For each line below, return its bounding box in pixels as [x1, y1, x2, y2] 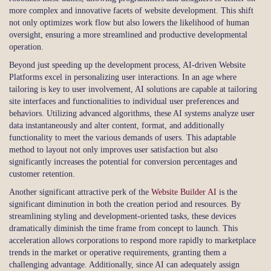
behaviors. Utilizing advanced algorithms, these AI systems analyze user [9, 108, 255, 118]
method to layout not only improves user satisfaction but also [9, 145, 218, 154]
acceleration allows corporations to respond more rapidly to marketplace [9, 235, 256, 245]
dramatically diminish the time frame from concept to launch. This [9, 223, 238, 233]
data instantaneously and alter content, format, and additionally [9, 120, 224, 130]
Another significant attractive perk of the [9, 187, 151, 197]
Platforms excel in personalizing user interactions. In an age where [9, 72, 237, 82]
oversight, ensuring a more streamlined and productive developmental [9, 30, 247, 39]
